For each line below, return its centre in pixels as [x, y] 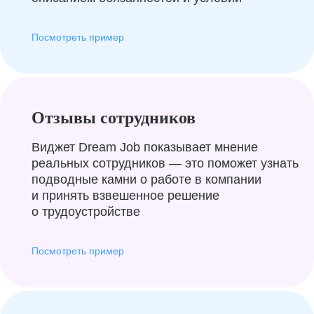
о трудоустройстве [86, 212]
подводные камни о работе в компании [146, 179]
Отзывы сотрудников [114, 118]
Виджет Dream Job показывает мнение [145, 147]
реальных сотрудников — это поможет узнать [165, 163]
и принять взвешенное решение [125, 196]
